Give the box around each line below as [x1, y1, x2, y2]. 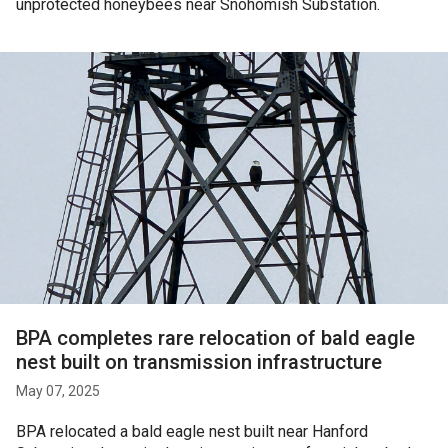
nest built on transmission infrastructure [16, 350, 382, 375]
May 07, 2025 [16, 383, 100, 400]
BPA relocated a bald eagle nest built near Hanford [16, 422, 368, 442]
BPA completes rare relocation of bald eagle [16, 326, 415, 351]
